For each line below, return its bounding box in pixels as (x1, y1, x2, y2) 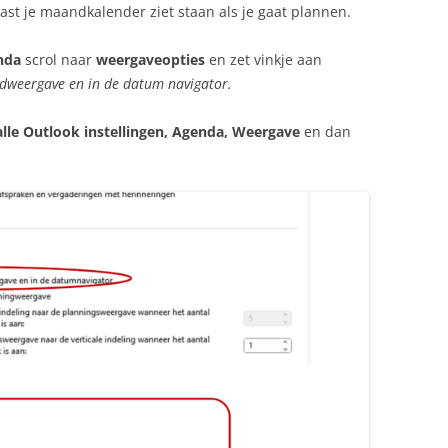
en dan (300, 122, 351, 141)
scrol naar (21, 50, 96, 69)
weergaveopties (96, 50, 205, 69)
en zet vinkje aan (205, 50, 322, 69)
